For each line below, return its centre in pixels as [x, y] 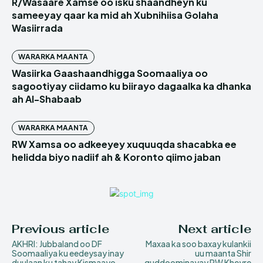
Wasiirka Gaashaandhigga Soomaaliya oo [110, 73]
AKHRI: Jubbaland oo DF [57, 244]
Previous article [60, 229]
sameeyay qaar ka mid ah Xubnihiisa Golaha [115, 15]
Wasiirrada [37, 28]
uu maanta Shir [223, 253]
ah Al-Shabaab [47, 99]
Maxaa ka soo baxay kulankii [198, 244]
